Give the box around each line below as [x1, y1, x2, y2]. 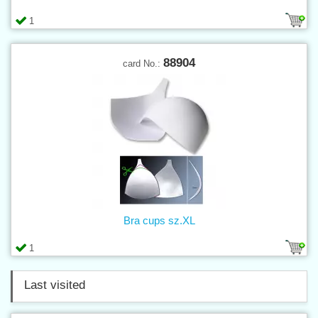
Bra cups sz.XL [123, 214, 195, 226]
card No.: [123, 57, 163, 69]
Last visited [24, 278, 85, 292]
